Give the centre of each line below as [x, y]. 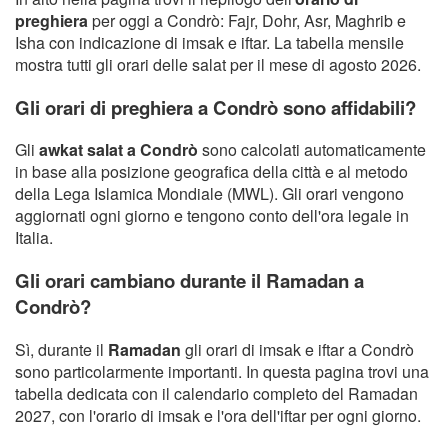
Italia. [34, 238]
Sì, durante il [61, 349]
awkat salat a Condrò [118, 150]
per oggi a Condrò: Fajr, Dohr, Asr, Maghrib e [247, 21]
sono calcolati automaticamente [312, 150]
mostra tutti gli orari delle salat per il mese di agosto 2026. [218, 65]
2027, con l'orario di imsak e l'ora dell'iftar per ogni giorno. [218, 415]
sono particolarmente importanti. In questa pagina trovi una [222, 371]
